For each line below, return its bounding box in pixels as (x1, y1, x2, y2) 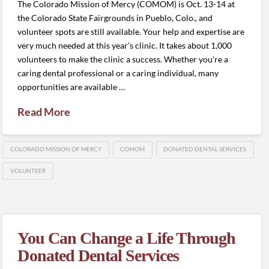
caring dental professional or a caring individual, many (17, 67, 219, 78)
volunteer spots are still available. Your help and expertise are (17, 26, 245, 37)
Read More (17, 104, 71, 118)
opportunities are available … (17, 81, 125, 92)
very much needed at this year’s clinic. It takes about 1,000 (17, 40, 232, 50)
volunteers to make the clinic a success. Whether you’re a (17, 53, 229, 64)
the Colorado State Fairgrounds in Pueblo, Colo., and (17, 12, 213, 23)
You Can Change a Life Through (17, 228, 236, 247)
